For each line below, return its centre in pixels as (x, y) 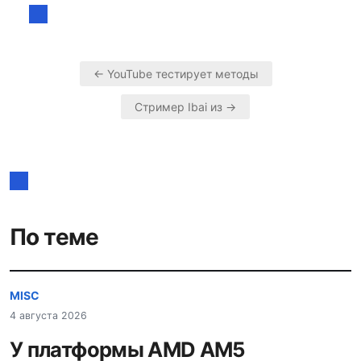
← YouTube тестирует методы (176, 74)
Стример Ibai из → (185, 107)
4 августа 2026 (48, 315)
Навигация (88, 110)
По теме (54, 237)
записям (75, 160)
